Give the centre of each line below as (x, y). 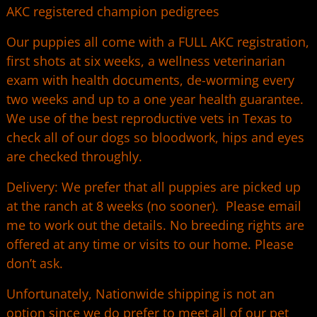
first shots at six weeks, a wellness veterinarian (145, 60)
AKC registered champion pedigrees (113, 11)
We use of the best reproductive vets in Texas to (149, 118)
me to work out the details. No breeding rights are (155, 225)
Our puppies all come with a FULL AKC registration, (157, 41)
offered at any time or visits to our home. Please (150, 244)
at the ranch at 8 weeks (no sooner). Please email (154, 206)
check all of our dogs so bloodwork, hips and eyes (155, 137)
